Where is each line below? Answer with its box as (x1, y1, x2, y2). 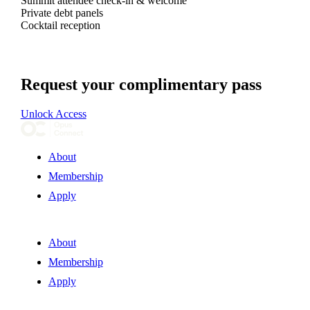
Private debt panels (20, 6, 103, 19)
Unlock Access (20, 107, 86, 120)
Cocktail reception (20, 19, 100, 31)
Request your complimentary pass (20, 75, 262, 93)
